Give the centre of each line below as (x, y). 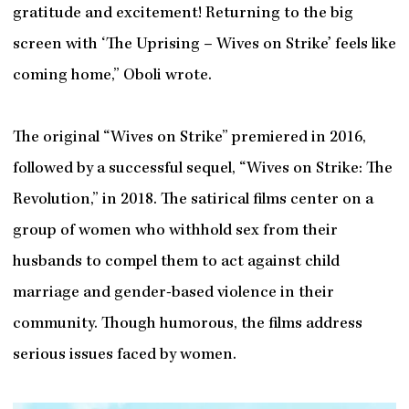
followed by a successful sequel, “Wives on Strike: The (202, 169)
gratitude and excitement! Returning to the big (183, 14)
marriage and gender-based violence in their (173, 293)
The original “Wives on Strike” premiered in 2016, (189, 138)
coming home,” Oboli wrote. (112, 76)
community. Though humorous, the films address (187, 324)
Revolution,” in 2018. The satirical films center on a (193, 200)
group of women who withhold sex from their (175, 231)
